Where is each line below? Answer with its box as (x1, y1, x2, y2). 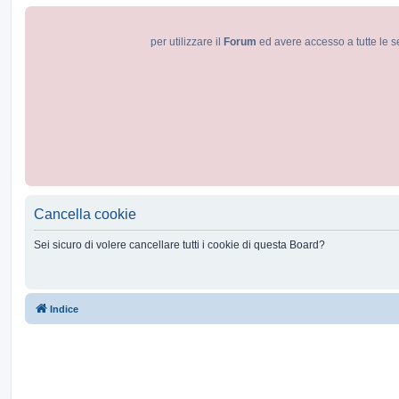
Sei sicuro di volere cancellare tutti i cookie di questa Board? (34, 239, 325, 251)
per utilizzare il (150, 36, 224, 48)
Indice (50, 304, 78, 314)
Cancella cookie (34, 207, 136, 222)
